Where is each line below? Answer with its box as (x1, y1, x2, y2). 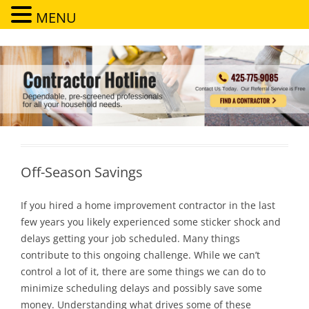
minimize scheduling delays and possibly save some (21, 281, 262, 295)
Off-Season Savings (21, 162, 143, 181)
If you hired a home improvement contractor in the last (21, 198, 275, 212)
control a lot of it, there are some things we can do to (21, 264, 266, 278)
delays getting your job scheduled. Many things (21, 231, 240, 245)
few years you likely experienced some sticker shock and (21, 215, 281, 228)
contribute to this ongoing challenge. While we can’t (21, 248, 260, 261)
